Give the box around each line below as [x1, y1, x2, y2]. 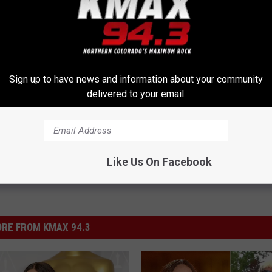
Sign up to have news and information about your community [9, 73, 263, 85]
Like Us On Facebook [106, 155, 212, 168]
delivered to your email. [86, 87, 186, 100]
